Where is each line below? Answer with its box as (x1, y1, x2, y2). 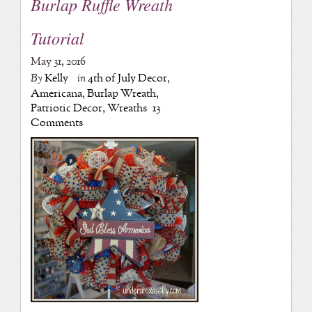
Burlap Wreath (86, 86, 156, 102)
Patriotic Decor (30, 100, 102, 117)
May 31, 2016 (30, 54, 86, 70)
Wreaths (107, 100, 147, 117)
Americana (30, 86, 82, 102)
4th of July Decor (87, 70, 167, 87)
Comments (30, 115, 83, 132)
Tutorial (30, 26, 84, 49)
